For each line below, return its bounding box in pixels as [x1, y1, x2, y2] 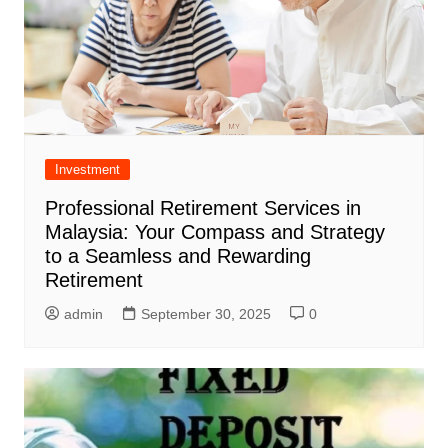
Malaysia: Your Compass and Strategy [44, 221, 385, 244]
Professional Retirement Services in [44, 197, 361, 220]
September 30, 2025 [140, 306, 271, 323]
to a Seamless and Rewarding [44, 245, 311, 268]
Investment [54, 162, 120, 178]
